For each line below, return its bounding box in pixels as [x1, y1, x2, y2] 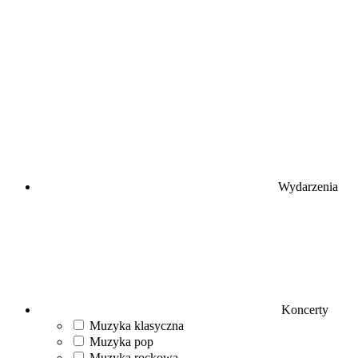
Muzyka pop [89, 335, 153, 348]
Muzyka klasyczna [89, 319, 184, 332]
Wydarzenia [278, 180, 338, 193]
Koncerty [278, 303, 328, 316]
